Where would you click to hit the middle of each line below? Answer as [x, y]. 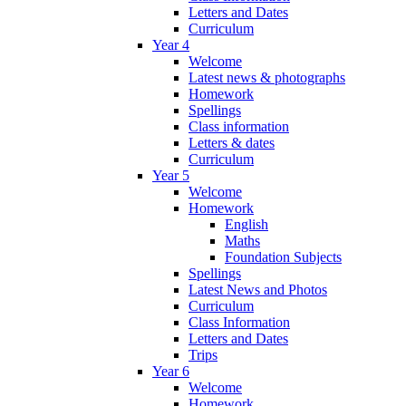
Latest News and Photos [258, 290]
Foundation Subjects [283, 257]
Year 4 [171, 45]
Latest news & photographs [267, 78]
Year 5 [171, 176]
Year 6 [171, 372]
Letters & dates [232, 143]
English [246, 225]
